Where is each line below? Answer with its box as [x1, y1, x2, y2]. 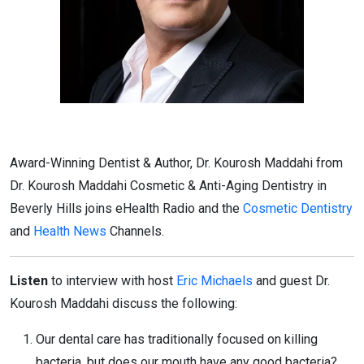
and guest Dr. [253, 272, 330, 288]
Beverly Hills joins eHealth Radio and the [10, 200, 243, 216]
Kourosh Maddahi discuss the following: [10, 295, 237, 311]
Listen [10, 272, 48, 288]
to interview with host [48, 272, 176, 288]
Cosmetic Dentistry [243, 200, 353, 216]
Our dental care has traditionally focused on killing [36, 331, 318, 347]
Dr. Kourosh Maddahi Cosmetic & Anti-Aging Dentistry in [10, 177, 327, 193]
